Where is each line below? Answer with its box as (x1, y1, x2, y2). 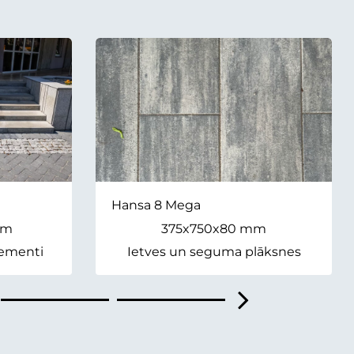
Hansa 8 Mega (111, 198, 201, 213)
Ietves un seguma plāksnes (126, 244, 301, 260)
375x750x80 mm (161, 221, 266, 237)
